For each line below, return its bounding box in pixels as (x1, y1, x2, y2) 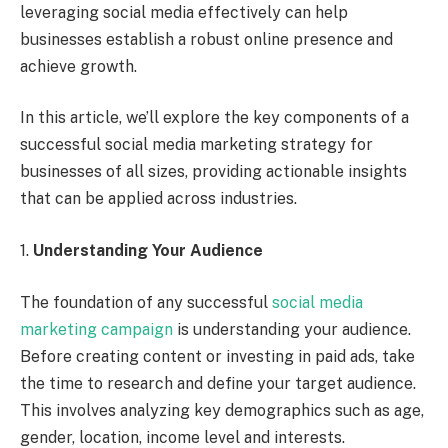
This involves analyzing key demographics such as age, (20, 400, 424, 420)
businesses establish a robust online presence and (20, 29, 393, 49)
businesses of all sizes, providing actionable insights (20, 162, 407, 182)
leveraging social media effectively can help (20, 2, 348, 22)
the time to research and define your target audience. (20, 373, 416, 393)
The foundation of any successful (20, 292, 272, 312)
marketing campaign (20, 319, 173, 339)
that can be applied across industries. (20, 189, 297, 209)
